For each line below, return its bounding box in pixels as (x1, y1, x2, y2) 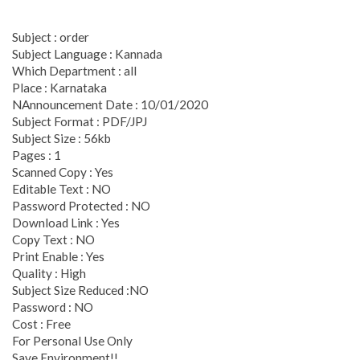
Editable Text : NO (12, 181, 111, 196)
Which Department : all (12, 63, 137, 78)
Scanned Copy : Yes (12, 164, 113, 179)
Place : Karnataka (12, 80, 107, 95)
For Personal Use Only (12, 333, 133, 348)
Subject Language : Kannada (12, 46, 162, 61)
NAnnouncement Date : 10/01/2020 (12, 96, 208, 112)
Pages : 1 (12, 147, 61, 162)
